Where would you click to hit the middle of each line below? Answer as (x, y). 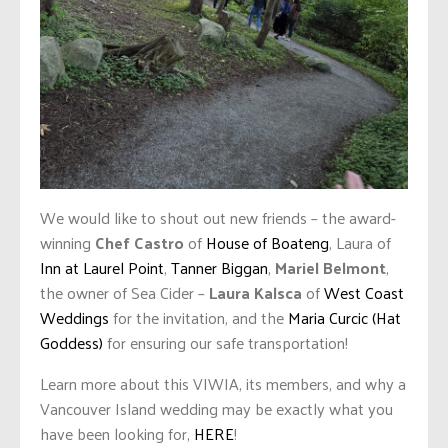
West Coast (364, 293)
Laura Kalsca (255, 293)
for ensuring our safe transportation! (225, 343)
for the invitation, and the (198, 318)
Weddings (74, 318)
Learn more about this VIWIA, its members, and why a (223, 384)
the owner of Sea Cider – (124, 293)
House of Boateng (267, 243)
